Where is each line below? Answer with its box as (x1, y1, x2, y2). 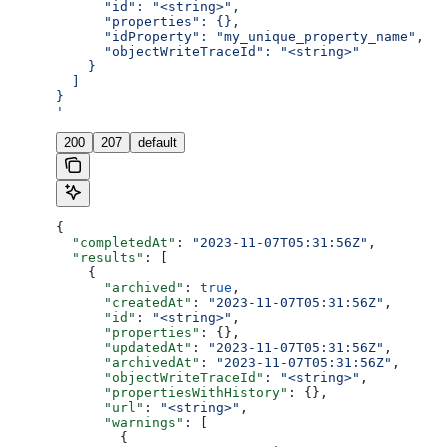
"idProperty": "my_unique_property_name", (56, 29, 424, 45)
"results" (56, 250, 144, 266)
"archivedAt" (56, 355, 200, 371)
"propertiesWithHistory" (56, 385, 288, 401)
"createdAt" (56, 295, 192, 311)
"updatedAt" (56, 340, 192, 356)
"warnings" (56, 415, 184, 431)
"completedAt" (56, 235, 176, 251)
